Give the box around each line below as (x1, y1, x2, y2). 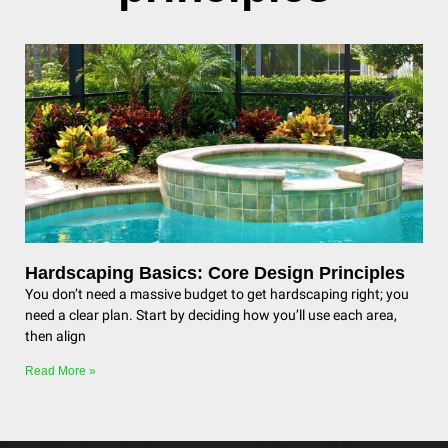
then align (25, 328, 86, 344)
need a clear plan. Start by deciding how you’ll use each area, (25, 307, 397, 323)
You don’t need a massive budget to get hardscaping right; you (25, 286, 409, 302)
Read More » (25, 364, 96, 378)
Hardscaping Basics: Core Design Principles (25, 263, 405, 283)
